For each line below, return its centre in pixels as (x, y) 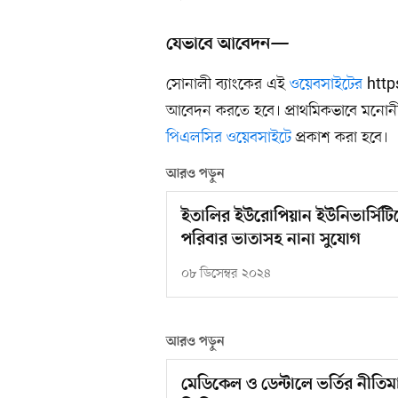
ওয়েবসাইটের (326, 85)
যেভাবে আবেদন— (228, 45)
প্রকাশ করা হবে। (342, 138)
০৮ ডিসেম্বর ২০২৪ (226, 275)
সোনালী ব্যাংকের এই (228, 85)
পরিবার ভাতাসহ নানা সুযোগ (271, 241)
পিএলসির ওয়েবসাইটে (231, 138)
